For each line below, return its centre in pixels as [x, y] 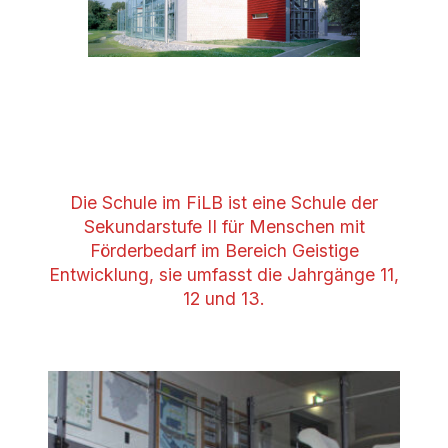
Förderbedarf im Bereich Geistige [224, 251]
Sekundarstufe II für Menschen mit [224, 227]
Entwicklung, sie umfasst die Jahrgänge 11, [224, 275]
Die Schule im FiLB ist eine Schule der [224, 203]
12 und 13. [224, 299]
